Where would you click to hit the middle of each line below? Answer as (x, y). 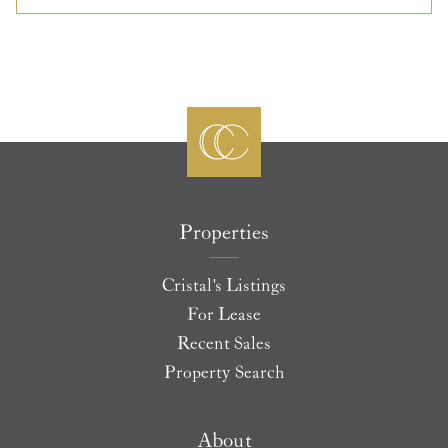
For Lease (224, 315)
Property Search (224, 372)
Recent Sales (224, 344)
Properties (224, 233)
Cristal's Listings (224, 286)
